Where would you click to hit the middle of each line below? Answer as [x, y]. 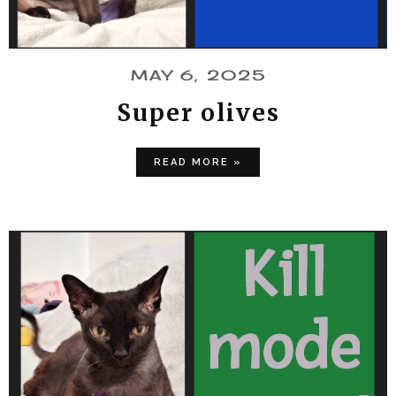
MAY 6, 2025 [198, 75]
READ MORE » [198, 162]
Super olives [198, 112]
